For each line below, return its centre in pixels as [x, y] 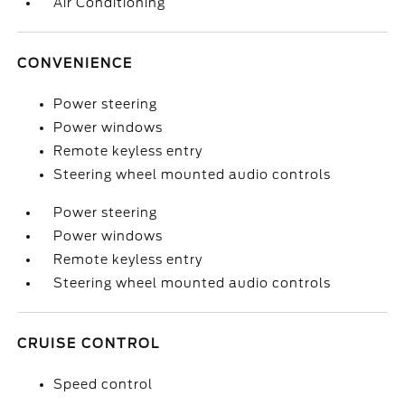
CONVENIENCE [75, 63]
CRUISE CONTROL [89, 344]
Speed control [104, 384]
